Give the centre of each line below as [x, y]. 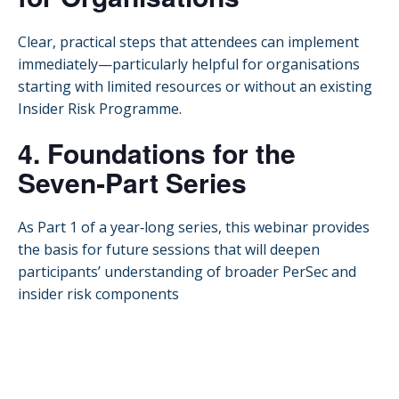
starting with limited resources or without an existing [195, 86]
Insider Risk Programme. [100, 108]
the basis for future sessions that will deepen [169, 250]
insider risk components [98, 294]
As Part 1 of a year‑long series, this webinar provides [194, 228]
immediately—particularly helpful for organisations [189, 64]
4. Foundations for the [157, 152]
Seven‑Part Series [132, 182]
